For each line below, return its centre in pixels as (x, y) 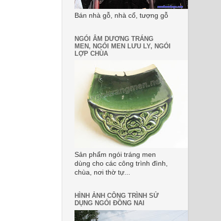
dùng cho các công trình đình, (121, 164)
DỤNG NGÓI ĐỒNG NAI (110, 203)
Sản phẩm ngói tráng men (115, 155)
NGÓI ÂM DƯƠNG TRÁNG (114, 38)
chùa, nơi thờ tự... (102, 173)
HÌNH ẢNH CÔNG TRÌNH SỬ (117, 196)
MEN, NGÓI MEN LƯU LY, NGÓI (123, 46)
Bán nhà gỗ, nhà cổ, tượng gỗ (121, 15)
